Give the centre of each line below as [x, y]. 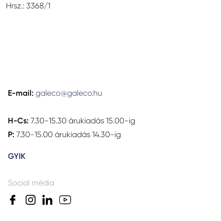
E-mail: [21, 93]
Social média [31, 183]
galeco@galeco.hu [69, 93]
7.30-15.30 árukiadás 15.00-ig [82, 121]
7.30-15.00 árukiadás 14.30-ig [68, 134]
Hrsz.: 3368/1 [28, 6]
